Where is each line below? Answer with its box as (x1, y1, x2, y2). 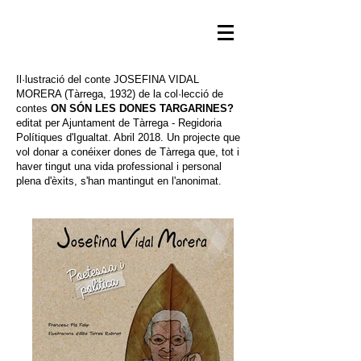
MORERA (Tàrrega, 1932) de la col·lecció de (16, 88, 223, 100)
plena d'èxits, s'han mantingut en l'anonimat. (16, 175, 222, 187)
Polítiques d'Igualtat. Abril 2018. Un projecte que (16, 131, 240, 143)
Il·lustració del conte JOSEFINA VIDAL (16, 73, 199, 85)
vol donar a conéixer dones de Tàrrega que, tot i (16, 146, 239, 158)
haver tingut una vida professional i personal (16, 160, 222, 172)
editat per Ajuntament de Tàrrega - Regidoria (16, 117, 222, 129)
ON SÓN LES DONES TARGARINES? (51, 102, 234, 114)
